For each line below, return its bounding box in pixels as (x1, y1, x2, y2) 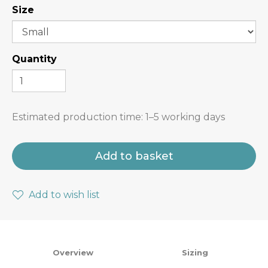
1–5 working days (145, 111, 225, 123)
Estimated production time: (12, 111, 145, 123)
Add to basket (95, 150, 173, 163)
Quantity (12, 53, 57, 65)
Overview (53, 248, 93, 257)
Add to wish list (29, 189, 100, 200)
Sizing (182, 248, 208, 257)
